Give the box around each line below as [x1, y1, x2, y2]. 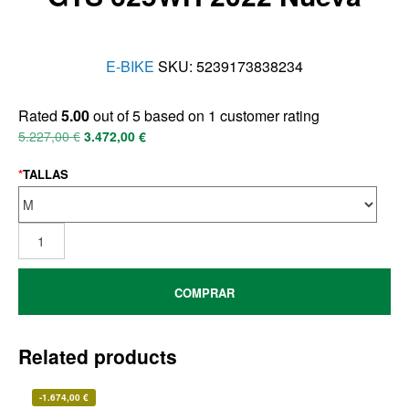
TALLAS [23, 165, 68, 184]
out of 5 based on [89, 105, 208, 127]
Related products [18, 342, 177, 371]
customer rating [216, 105, 320, 127]
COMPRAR [174, 284, 235, 302]
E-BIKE [106, 56, 154, 78]
